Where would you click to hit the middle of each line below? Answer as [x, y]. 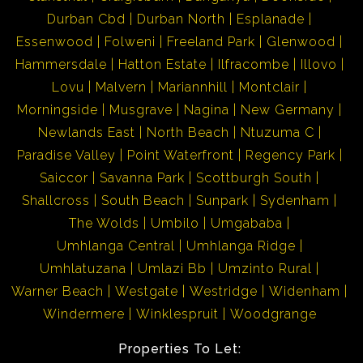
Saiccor [64, 177]
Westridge [224, 291]
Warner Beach [58, 291]
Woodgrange [273, 314]
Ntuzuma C [277, 132]
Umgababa [247, 223]
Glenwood [301, 41]
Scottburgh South [254, 177]
